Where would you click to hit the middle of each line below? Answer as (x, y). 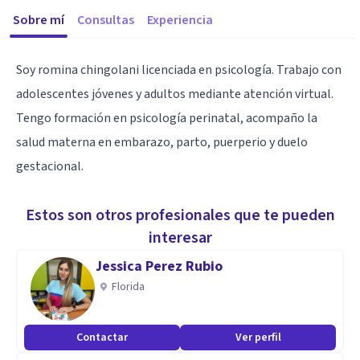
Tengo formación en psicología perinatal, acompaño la (167, 118)
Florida (128, 287)
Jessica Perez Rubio (159, 266)
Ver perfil (258, 337)
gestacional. (50, 166)
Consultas (106, 20)
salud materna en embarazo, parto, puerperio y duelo (162, 142)
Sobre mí (39, 20)
